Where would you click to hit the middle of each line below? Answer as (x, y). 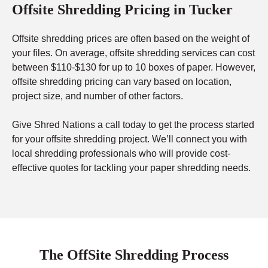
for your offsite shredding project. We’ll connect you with (130, 139)
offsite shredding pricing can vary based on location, (122, 82)
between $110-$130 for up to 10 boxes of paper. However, (134, 68)
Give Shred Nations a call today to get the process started (133, 125)
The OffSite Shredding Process (134, 255)
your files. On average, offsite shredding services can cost (133, 53)
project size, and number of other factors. (98, 96)
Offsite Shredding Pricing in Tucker (122, 10)
